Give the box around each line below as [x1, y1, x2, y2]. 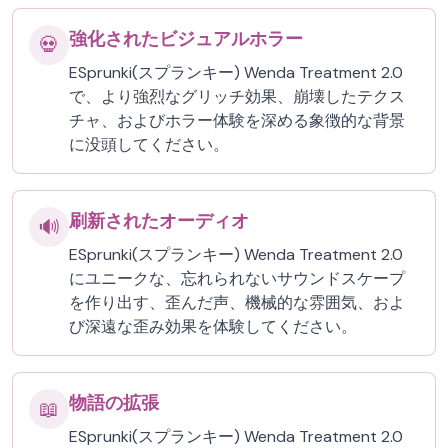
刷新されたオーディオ [69, 209, 249, 233]
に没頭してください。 [69, 134, 229, 155]
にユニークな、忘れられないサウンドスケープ [69, 268, 405, 289]
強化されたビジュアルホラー [69, 27, 303, 51]
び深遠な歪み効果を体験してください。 [69, 316, 357, 337]
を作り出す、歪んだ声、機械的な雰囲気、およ [69, 292, 405, 313]
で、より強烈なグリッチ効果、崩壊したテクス [69, 86, 405, 107]
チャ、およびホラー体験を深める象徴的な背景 [69, 110, 405, 131]
